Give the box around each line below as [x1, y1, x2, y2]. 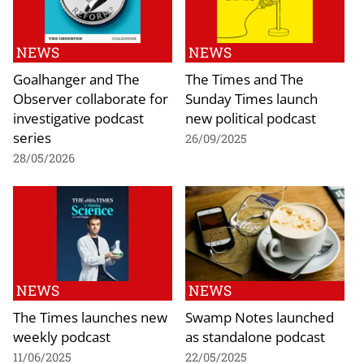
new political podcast [185, 107, 316, 128]
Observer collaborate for [13, 88, 168, 108]
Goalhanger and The [13, 68, 140, 89]
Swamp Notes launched [185, 307, 334, 327]
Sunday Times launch [185, 88, 318, 108]
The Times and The [185, 68, 304, 89]
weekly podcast [13, 327, 110, 347]
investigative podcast [13, 107, 144, 128]
